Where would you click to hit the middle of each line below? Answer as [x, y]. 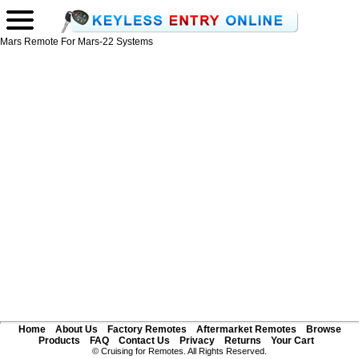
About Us [76, 329]
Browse [323, 329]
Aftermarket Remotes [246, 329]
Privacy [197, 341]
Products [59, 341]
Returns [242, 341]
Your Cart [292, 341]
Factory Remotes [147, 329]
